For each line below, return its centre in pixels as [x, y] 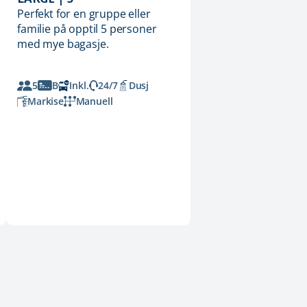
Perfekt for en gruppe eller [84, 14]
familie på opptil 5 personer [87, 29]
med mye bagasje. [63, 44]
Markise [45, 101]
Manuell [94, 101]
